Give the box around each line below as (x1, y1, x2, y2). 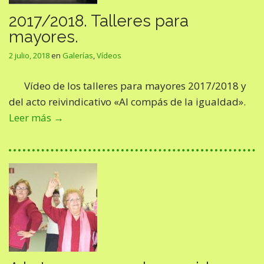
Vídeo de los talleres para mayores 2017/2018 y (24, 79, 246, 93)
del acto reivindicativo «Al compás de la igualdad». (9, 95, 246, 108)
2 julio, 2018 (9, 50, 49, 61)
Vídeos (97, 50, 121, 61)
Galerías (62, 50, 93, 61)
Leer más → (9, 111, 64, 124)
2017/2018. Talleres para (9, 11, 189, 30)
